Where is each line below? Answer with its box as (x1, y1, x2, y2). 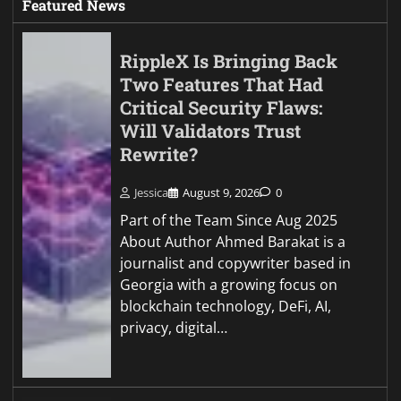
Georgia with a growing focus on (120, 275, 338, 295)
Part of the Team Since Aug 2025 (120, 210, 338, 231)
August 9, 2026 (183, 184, 260, 201)
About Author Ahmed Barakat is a (120, 232, 346, 252)
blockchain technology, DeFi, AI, (120, 296, 332, 317)
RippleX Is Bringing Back (120, 49, 338, 74)
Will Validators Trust (120, 119, 302, 144)
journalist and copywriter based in (120, 253, 352, 274)
